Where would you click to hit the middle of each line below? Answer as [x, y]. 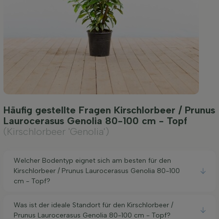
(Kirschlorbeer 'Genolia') [56, 131]
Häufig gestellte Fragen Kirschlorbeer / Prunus [109, 110]
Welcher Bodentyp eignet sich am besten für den [92, 161]
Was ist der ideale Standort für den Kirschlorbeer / [93, 205]
